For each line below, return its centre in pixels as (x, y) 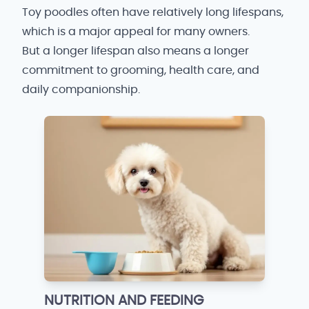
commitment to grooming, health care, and (141, 70)
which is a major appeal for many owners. (136, 32)
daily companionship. (81, 90)
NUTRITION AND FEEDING (124, 301)
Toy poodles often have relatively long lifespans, (153, 12)
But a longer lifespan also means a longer (136, 51)
